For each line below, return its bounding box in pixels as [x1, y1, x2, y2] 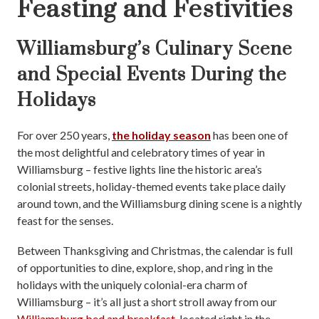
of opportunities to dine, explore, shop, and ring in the [17, 260, 273, 274]
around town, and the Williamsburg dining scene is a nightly [17, 196, 302, 210]
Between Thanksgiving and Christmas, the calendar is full [17, 243, 293, 257]
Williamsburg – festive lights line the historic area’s [17, 162, 262, 176]
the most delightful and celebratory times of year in [17, 145, 265, 159]
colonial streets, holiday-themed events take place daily [17, 179, 286, 193]
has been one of [211, 127, 288, 142]
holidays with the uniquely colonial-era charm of [17, 277, 248, 291]
